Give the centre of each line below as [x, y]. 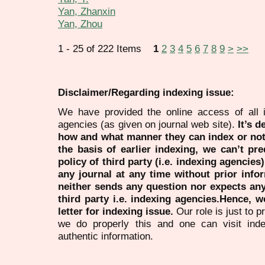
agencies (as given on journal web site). [148, 124]
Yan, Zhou [80, 24]
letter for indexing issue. [116, 211]
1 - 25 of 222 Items [106, 49]
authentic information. [106, 236]
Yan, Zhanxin [87, 12]
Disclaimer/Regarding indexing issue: [146, 93]
